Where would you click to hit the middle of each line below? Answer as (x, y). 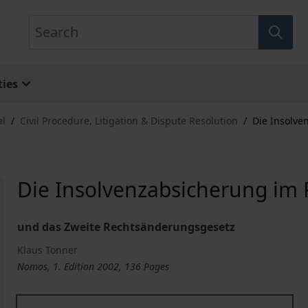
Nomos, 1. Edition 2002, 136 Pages (93, 266)
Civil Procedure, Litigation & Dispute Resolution (129, 121)
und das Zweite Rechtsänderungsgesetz (126, 227)
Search (46, 23)
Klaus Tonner (48, 250)
